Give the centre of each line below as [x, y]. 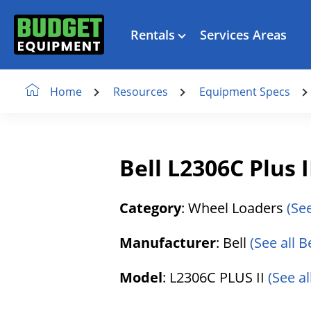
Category [150, 208]
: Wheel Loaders [234, 208]
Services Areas [243, 34]
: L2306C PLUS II [215, 277]
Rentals [153, 34]
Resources [141, 91]
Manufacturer [168, 243]
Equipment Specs [245, 91]
